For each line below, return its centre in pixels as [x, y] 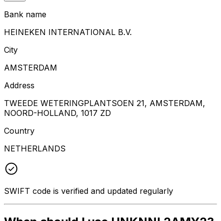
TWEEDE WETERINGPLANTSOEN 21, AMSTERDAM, [105, 103]
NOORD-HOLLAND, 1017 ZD [57, 113]
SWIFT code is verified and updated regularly [89, 191]
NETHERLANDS [35, 148]
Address [19, 85]
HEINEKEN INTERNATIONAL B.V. [68, 32]
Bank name [25, 14]
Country [19, 130]
